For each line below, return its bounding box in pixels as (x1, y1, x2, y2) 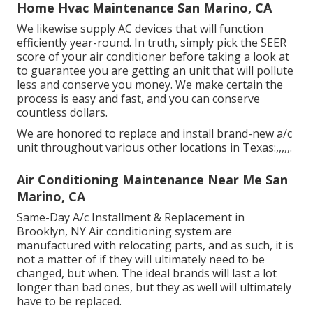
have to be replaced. (17, 293, 122, 310)
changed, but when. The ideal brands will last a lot (17, 265, 277, 282)
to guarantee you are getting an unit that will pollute (17, 63, 293, 79)
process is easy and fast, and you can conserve (17, 91, 260, 107)
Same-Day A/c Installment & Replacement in (17, 210, 245, 226)
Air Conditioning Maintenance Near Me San (17, 171, 288, 189)
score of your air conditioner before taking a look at (17, 49, 289, 65)
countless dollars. (17, 105, 108, 121)
